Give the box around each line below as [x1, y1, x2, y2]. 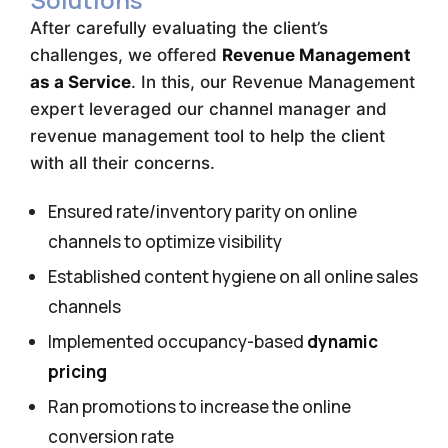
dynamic [307, 330, 378, 353]
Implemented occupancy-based [48, 330, 307, 353]
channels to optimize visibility [48, 230, 282, 253]
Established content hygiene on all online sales [48, 265, 418, 288]
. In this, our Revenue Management [131, 72, 415, 92]
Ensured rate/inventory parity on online [48, 200, 357, 223]
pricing [48, 360, 107, 383]
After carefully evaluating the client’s [30, 18, 328, 38]
